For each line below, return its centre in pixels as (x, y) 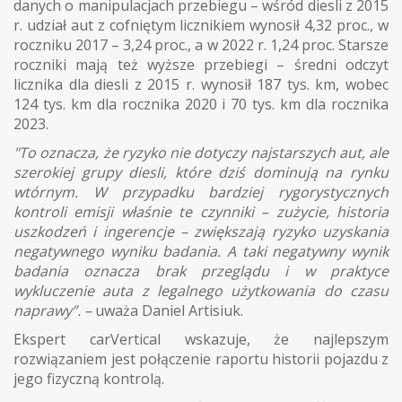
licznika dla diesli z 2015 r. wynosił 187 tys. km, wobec (201, 84)
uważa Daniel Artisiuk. (167, 310)
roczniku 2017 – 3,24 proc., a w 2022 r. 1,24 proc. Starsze (201, 44)
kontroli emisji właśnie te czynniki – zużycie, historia (201, 211)
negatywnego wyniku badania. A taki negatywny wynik (201, 251)
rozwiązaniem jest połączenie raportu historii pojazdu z (201, 358)
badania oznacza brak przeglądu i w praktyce (201, 271)
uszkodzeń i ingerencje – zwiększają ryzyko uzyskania (201, 231)
